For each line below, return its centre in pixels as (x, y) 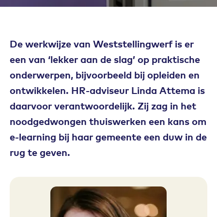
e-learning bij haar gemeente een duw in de (108, 136)
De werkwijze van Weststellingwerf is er (102, 43)
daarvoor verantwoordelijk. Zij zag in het (103, 105)
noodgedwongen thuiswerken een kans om (108, 121)
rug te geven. (40, 152)
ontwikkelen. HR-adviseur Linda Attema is (107, 90)
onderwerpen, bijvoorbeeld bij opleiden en (105, 74)
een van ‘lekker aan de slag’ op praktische (105, 59)
